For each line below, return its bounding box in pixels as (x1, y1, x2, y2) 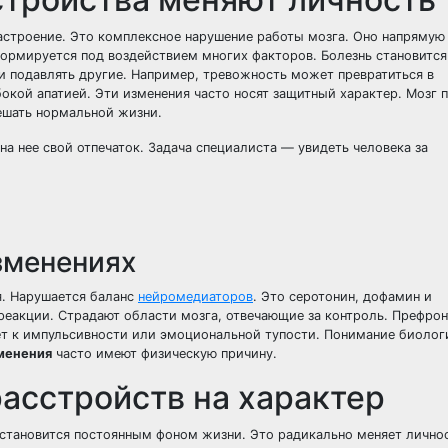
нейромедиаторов (138, 289, 253, 304)
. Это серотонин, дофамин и (253, 289, 432, 304)
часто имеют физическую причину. (52, 346, 277, 361)
